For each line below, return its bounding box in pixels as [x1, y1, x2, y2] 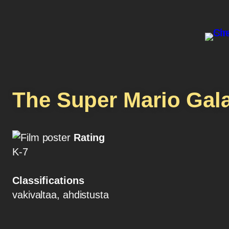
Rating [73, 132, 105, 144]
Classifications [12, 175, 84, 187]
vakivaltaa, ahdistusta [12, 189, 109, 201]
